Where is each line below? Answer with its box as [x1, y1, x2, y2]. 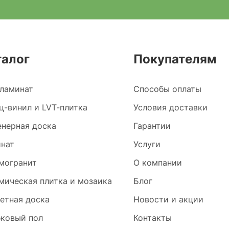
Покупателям [133, 52, 217, 66]
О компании [133, 157, 182, 168]
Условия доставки [133, 102, 208, 112]
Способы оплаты [133, 84, 202, 94]
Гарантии [133, 121, 171, 131]
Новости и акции [133, 194, 204, 204]
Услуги [133, 139, 161, 149]
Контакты [133, 213, 172, 223]
